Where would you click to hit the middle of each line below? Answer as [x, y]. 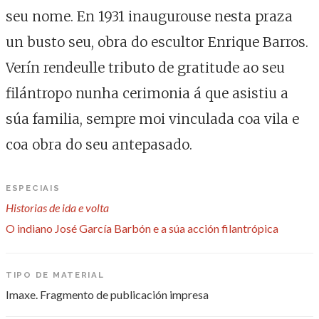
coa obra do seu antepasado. [99, 145]
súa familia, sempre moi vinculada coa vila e [152, 119]
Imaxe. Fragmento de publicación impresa [107, 294]
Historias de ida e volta [57, 208]
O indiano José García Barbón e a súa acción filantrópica [142, 228]
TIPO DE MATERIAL [55, 275]
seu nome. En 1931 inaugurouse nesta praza [149, 16]
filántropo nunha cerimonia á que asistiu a [147, 93]
